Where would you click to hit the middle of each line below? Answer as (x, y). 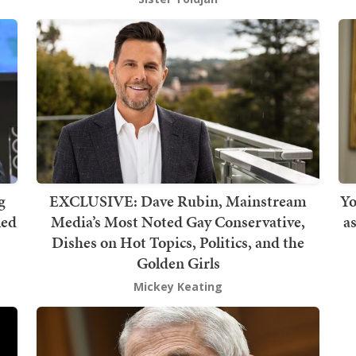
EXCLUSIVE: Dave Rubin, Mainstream (178, 201)
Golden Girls (178, 263)
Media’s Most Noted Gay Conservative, (178, 221)
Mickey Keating (178, 286)
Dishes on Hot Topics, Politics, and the (178, 242)
